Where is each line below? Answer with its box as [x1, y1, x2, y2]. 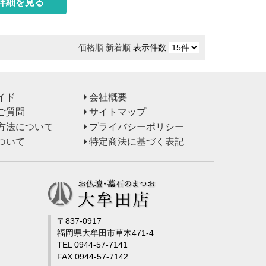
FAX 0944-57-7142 [57, 252, 128, 262]
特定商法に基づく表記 [89, 137, 185, 147]
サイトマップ [89, 107, 147, 118]
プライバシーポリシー [89, 122, 185, 132]
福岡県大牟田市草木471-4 [57, 228, 154, 238]
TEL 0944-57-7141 [57, 240, 128, 250]
